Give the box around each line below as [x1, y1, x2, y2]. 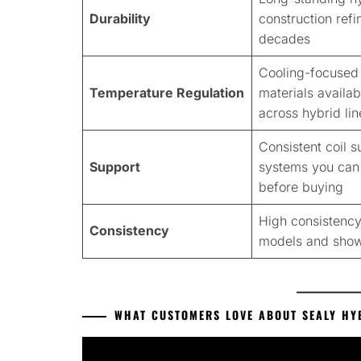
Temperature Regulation [89, 85, 244, 102]
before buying [259, 179, 343, 196]
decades [259, 31, 310, 48]
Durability [89, 10, 151, 27]
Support [89, 159, 140, 176]
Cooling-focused [259, 64, 359, 81]
